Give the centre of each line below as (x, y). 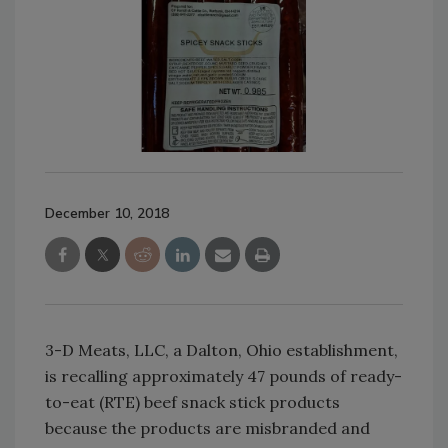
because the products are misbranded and (207, 427)
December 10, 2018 (107, 213)
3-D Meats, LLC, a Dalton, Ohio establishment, (221, 349)
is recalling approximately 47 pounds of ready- (223, 375)
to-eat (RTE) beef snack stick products (192, 401)
